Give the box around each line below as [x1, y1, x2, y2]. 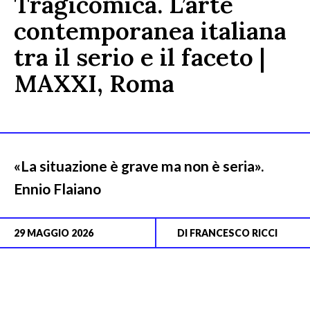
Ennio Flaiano [14, 180, 101, 197]
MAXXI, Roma [14, 68, 174, 99]
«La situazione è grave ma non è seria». [14, 157, 264, 174]
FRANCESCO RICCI [190, 227, 277, 239]
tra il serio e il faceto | [14, 42, 265, 73]
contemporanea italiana [14, 15, 286, 46]
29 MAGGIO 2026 [14, 227, 93, 239]
